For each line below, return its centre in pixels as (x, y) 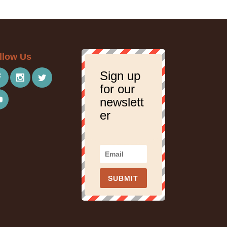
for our (118, 89)
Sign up (120, 76)
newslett (122, 102)
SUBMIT (123, 179)
